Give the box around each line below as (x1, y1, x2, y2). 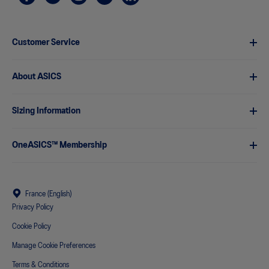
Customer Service (12, 38, 80, 47)
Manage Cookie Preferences (12, 243, 95, 249)
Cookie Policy (12, 223, 51, 230)
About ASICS (12, 73, 61, 81)
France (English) (25, 191, 71, 198)
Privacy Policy (12, 204, 53, 211)
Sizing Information (12, 107, 80, 115)
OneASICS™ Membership (12, 141, 107, 150)
